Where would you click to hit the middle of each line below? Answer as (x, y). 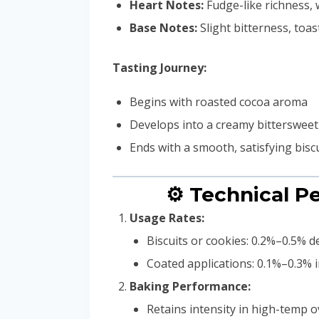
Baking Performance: (190, 287)
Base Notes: (163, 28)
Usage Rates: (167, 218)
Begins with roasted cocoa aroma (219, 102)
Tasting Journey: (159, 68)
